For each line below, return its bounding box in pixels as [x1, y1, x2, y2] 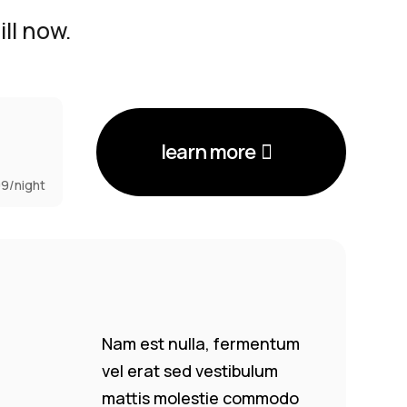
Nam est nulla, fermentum [102, 332, 301, 354]
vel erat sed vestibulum [102, 359, 279, 382]
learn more [160, 138, 255, 166]
